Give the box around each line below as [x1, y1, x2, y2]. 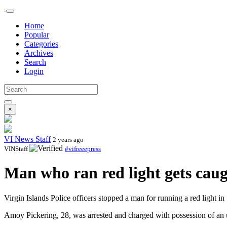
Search [24, 58, 46, 66]
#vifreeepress [65, 145, 101, 153]
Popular [24, 30, 49, 39]
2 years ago [53, 136, 84, 143]
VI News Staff [4, 135, 51, 143]
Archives [24, 49, 53, 57]
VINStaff [4, 145, 29, 153]
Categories [24, 40, 58, 48]
